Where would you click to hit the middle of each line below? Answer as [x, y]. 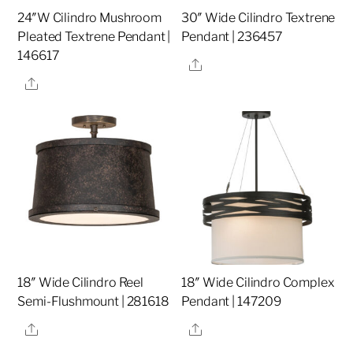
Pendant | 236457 [232, 37]
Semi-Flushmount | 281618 [93, 302]
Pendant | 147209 [231, 302]
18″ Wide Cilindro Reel [80, 283]
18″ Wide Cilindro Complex [258, 283]
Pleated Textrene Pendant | [94, 37]
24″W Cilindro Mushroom [89, 18]
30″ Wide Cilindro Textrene [258, 18]
